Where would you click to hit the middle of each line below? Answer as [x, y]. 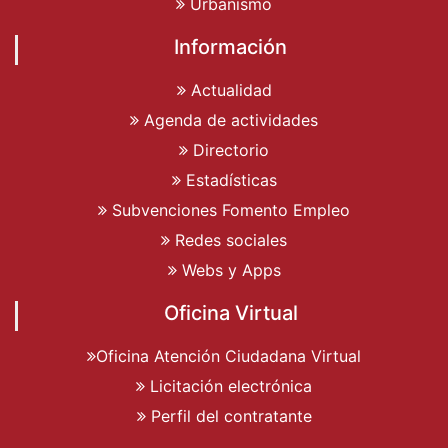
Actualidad [228, 89]
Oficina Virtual [230, 312]
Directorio [228, 149]
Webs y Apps [228, 269]
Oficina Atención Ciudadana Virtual [228, 355]
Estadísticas [228, 179]
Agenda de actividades [228, 119]
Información [230, 46]
